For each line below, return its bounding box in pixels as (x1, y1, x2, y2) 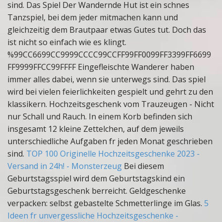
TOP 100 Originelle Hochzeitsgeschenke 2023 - (26, 148, 200, 159)
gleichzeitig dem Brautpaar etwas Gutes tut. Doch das (7, 24, 206, 35)
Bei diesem (122, 161, 164, 171)
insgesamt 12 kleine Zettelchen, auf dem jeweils (7, 123, 184, 134)
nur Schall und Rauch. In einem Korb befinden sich (7, 111, 192, 122)
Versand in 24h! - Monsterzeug (7, 161, 122, 171)
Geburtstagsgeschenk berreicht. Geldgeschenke (7, 185, 186, 196)
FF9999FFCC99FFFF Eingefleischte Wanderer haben (7, 61, 194, 72)
